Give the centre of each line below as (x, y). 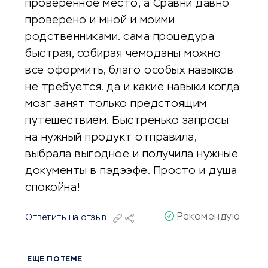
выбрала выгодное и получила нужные (132, 154)
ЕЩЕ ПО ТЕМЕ (55, 260)
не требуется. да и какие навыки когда (133, 87)
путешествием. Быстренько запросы (127, 121)
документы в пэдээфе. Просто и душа (131, 171)
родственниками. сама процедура (120, 37)
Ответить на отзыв (66, 217)
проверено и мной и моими (100, 20)
